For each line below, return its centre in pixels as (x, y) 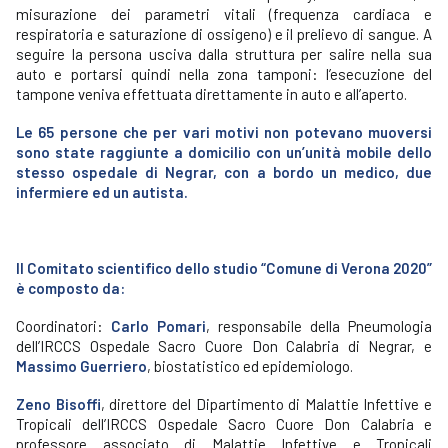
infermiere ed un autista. (102, 192)
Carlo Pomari (158, 326)
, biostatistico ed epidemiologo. (250, 366)
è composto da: (70, 288)
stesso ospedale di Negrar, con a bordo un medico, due (224, 172)
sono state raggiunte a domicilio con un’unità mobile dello (224, 152)
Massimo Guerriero (81, 366)
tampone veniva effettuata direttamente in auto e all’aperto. (211, 94)
